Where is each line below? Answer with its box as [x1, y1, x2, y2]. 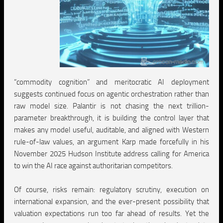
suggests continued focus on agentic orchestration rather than [14, 90, 209, 99]
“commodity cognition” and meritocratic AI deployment [14, 78, 209, 87]
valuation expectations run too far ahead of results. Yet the [14, 209, 209, 218]
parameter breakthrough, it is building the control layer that [14, 113, 209, 122]
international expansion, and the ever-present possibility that [14, 197, 209, 206]
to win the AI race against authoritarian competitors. [14, 161, 173, 170]
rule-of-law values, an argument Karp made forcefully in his [14, 137, 209, 146]
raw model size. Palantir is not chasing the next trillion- [14, 102, 209, 111]
